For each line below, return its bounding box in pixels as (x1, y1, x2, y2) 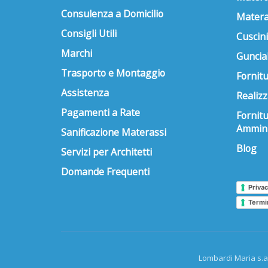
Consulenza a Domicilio (61, 7, 163, 20)
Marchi (61, 46, 92, 60)
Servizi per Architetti (61, 145, 152, 159)
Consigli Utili (61, 26, 117, 40)
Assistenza (61, 86, 109, 99)
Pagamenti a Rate (61, 105, 140, 119)
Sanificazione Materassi (61, 125, 166, 139)
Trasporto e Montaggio (61, 66, 165, 80)
